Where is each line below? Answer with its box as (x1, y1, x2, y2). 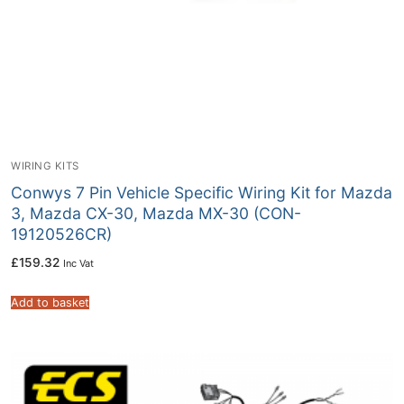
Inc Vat (63, 257, 94, 271)
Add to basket (11, 295, 89, 309)
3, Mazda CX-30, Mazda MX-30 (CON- (11, 204, 301, 224)
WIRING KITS (11, 159, 79, 172)
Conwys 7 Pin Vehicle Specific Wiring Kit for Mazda (11, 183, 392, 203)
